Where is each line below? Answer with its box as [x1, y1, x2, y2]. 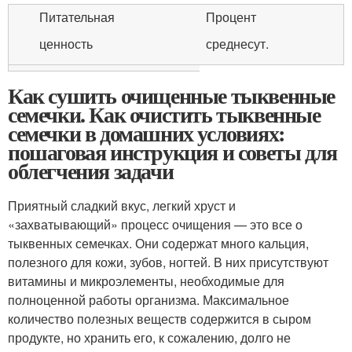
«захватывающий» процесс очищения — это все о [8, 215, 302, 234]
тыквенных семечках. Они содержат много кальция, [8, 234, 309, 253]
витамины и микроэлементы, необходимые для [8, 272, 284, 291]
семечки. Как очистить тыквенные [8, 98, 321, 131]
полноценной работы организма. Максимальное [8, 291, 289, 310]
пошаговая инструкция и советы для [8, 136, 337, 169]
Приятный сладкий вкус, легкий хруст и [8, 196, 236, 215]
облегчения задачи [8, 155, 174, 188]
